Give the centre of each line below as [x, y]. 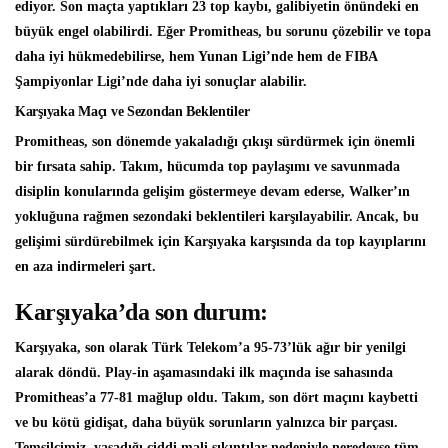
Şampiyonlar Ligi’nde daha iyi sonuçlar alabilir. [161, 82]
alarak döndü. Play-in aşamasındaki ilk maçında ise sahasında [204, 373]
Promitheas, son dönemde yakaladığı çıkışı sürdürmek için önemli [215, 142]
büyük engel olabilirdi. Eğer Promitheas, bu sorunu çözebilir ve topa [223, 32]
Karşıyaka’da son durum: [141, 312]
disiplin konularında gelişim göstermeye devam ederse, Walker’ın [212, 192]
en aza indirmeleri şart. [85, 267]
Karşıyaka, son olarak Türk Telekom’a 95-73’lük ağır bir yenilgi [210, 348]
